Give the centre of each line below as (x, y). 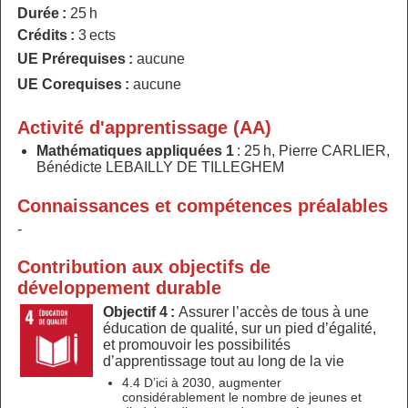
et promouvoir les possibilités (196, 345)
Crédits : (47, 35)
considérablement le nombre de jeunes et (242, 397)
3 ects (97, 35)
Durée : (43, 14)
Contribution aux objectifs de (143, 267)
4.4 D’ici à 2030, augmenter (202, 382)
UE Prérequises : (76, 58)
